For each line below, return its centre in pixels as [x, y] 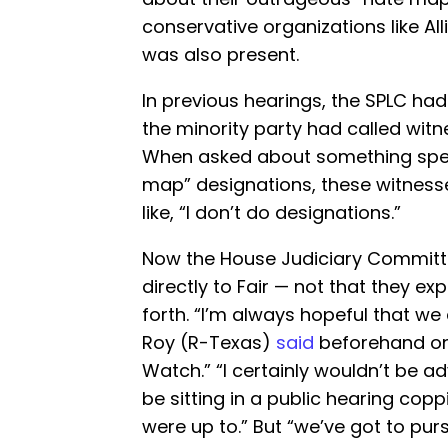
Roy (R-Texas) [209, 342]
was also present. [220, 54]
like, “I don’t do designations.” [271, 212]
